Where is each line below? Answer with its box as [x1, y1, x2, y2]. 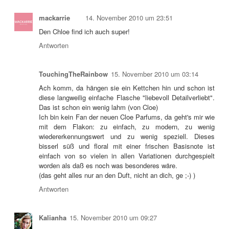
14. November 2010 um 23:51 [85, 12, 173, 22]
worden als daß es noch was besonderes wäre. [39, 160, 177, 170]
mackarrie [39, 12, 70, 22]
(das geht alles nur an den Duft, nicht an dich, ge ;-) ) [39, 170, 195, 180]
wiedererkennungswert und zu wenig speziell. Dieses [39, 131, 215, 141]
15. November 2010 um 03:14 [111, 68, 198, 79]
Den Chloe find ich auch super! [39, 26, 130, 36]
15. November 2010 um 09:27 [70, 212, 157, 222]
